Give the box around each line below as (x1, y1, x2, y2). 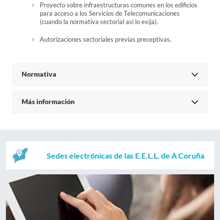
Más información (22, 97, 75, 106)
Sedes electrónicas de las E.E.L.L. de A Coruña (47, 150, 205, 160)
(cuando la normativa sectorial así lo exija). (39, 17, 158, 26)
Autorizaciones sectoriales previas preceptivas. (39, 35, 171, 43)
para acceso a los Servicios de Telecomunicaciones (39, 9, 180, 17)
